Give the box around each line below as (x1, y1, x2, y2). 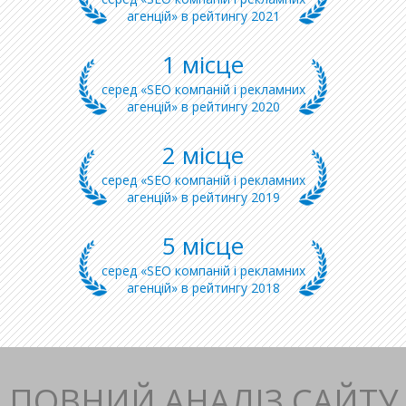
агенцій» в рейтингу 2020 (126, 98, 280, 115)
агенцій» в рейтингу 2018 (126, 279, 280, 296)
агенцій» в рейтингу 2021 (126, 7, 280, 24)
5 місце (162, 229, 244, 262)
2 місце (162, 139, 244, 171)
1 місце (162, 48, 244, 81)
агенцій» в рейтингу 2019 (126, 188, 280, 206)
